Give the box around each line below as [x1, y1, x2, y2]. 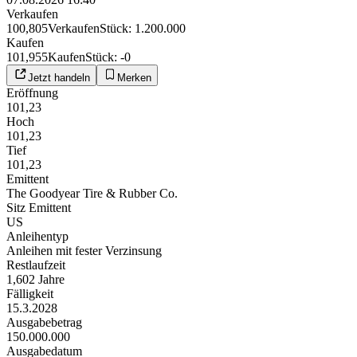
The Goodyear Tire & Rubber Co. [6, 186, 178, 200]
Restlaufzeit [6, 257, 65, 272]
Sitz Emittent [6, 200, 71, 214]
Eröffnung [6, 85, 58, 100]
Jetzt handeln [28, 71, 90, 84]
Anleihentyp [6, 229, 69, 243]
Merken [117, 71, 151, 84]
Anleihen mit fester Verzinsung [6, 243, 162, 257]
